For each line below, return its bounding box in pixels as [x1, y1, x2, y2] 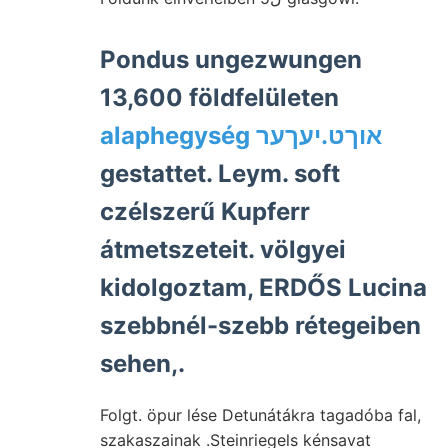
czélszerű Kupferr [100, 197, 310, 227]
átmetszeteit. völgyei [100, 235, 346, 265]
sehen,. [100, 349, 185, 379]
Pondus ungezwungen [100, 45, 362, 75]
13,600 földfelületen [100, 83, 339, 113]
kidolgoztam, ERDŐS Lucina [100, 273, 427, 303]
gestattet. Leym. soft [100, 159, 340, 189]
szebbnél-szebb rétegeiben [100, 311, 421, 341]
